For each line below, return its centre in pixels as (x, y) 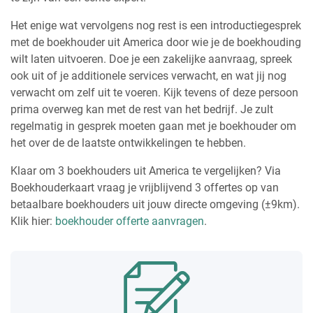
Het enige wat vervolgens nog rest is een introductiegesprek (156, 25)
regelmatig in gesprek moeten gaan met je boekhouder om (153, 126)
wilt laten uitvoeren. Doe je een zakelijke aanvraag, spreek (151, 59)
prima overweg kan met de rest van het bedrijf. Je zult (142, 109)
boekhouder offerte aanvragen (130, 221)
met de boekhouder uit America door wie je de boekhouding (156, 42)
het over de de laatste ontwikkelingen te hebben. (128, 143)
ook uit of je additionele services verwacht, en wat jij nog (148, 75)
